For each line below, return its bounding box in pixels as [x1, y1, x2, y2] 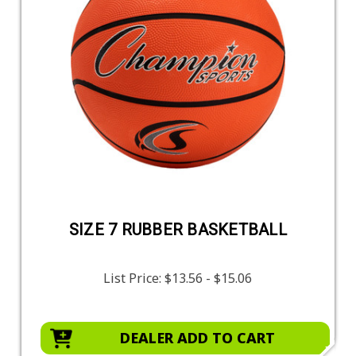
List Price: [103, 269, 165, 287]
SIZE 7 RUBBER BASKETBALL [68, 219, 287, 239]
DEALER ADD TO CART [119, 327, 275, 347]
